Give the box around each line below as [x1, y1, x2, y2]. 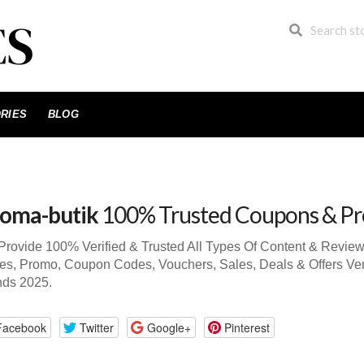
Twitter [79, 318, 114, 336]
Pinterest [223, 318, 270, 336]
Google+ [146, 318, 191, 336]
